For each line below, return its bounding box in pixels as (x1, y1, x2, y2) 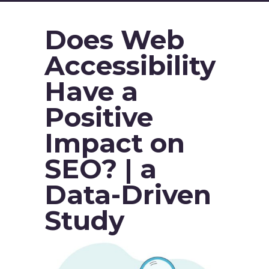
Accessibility (44, 49, 216, 82)
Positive (44, 101, 153, 133)
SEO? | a (44, 153, 157, 185)
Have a (44, 75, 138, 107)
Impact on (44, 127, 185, 159)
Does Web (44, 23, 184, 56)
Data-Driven (44, 178, 211, 211)
